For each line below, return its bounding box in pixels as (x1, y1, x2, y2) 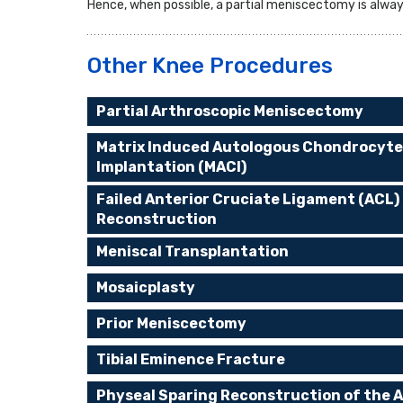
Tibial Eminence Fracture (96, 351, 285, 368)
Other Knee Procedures (87, 53, 333, 78)
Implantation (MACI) (96, 158, 246, 175)
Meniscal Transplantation (96, 243, 289, 260)
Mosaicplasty (96, 279, 195, 296)
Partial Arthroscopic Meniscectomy (96, 103, 363, 120)
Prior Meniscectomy (96, 315, 246, 332)
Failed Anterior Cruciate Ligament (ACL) (96, 191, 399, 208)
